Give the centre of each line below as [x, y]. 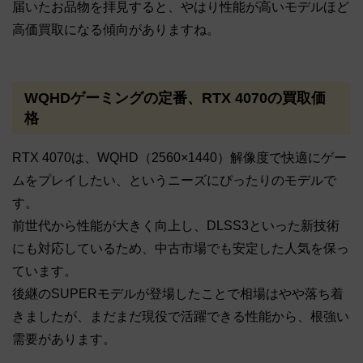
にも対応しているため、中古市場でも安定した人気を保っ [181, 249]
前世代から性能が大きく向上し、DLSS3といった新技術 [176, 226]
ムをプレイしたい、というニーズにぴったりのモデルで [174, 181]
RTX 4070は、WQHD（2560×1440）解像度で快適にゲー [179, 158]
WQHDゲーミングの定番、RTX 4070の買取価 [175, 98]
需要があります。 [64, 340]
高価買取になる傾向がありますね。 [116, 30]
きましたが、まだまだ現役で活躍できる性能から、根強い [181, 317]
